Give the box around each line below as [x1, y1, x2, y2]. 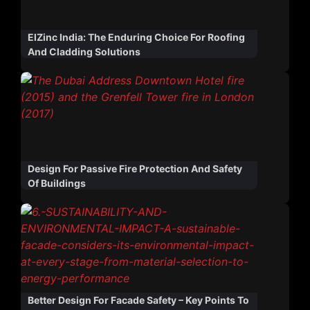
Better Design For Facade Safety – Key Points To [28, 294, 249, 307]
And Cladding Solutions [28, 46, 140, 58]
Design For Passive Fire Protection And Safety [28, 163, 242, 175]
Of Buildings [28, 177, 86, 190]
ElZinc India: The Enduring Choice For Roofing [28, 31, 245, 44]
